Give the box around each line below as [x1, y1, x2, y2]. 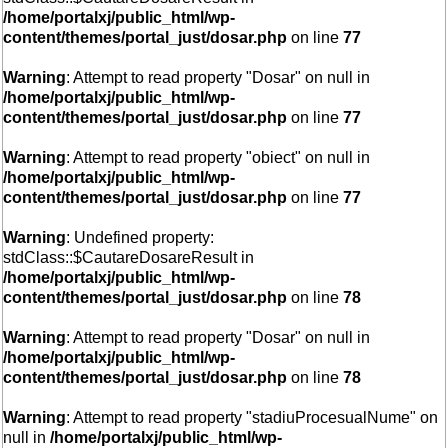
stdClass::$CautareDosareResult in [3, 249, 255, 266]
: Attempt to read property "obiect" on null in [66, 149, 371, 166]
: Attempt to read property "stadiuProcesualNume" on [66, 409, 439, 426]
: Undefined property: [66, 229, 215, 246]
